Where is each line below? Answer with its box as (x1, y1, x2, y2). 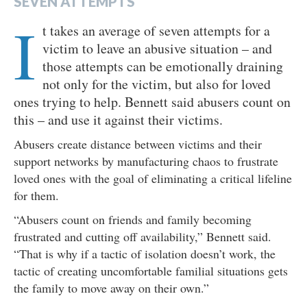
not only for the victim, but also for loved (42, 75, 271, 94)
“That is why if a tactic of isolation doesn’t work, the (14, 245, 275, 262)
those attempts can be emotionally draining (42, 57, 283, 76)
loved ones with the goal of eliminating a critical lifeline (14, 170, 292, 187)
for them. (14, 187, 63, 204)
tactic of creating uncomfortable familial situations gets (14, 262, 288, 280)
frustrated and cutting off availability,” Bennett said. (14, 228, 271, 245)
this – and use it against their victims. (14, 110, 223, 130)
